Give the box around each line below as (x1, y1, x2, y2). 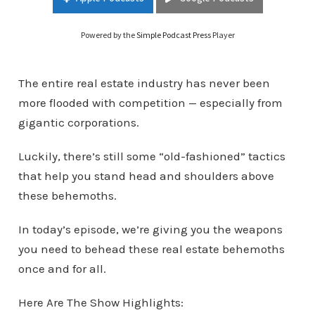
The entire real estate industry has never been (18, 75, 270, 90)
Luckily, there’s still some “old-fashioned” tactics (18, 148, 285, 163)
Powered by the (80, 29, 136, 40)
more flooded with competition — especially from (18, 95, 283, 110)
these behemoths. (18, 188, 120, 202)
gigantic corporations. (18, 115, 142, 129)
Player (210, 29, 235, 40)
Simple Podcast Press (136, 29, 211, 40)
